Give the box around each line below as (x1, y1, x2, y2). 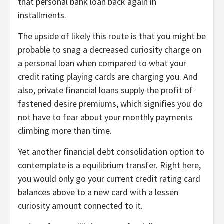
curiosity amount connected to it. (18, 200, 143, 212)
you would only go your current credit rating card (18, 173, 200, 185)
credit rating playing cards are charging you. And (18, 71, 198, 83)
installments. (18, 9, 66, 21)
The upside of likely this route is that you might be (18, 30, 206, 42)
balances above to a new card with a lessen (18, 186, 178, 198)
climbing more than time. (18, 125, 112, 137)
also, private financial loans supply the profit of (18, 84, 193, 96)
